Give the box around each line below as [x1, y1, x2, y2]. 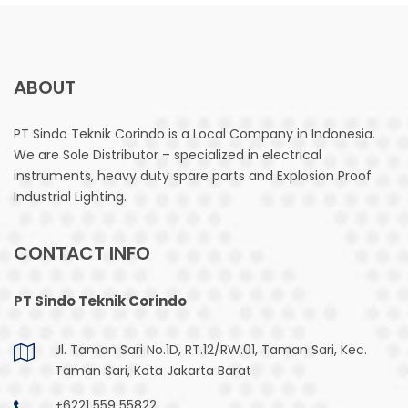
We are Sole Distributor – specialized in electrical [14, 145, 321, 164]
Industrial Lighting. [14, 187, 127, 206]
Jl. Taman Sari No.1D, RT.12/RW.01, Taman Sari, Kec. [55, 340, 367, 359]
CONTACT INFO [14, 240, 150, 266]
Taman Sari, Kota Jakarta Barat [55, 361, 251, 380]
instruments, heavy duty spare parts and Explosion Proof [14, 166, 372, 185]
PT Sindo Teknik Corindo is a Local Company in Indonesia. [14, 124, 375, 143]
